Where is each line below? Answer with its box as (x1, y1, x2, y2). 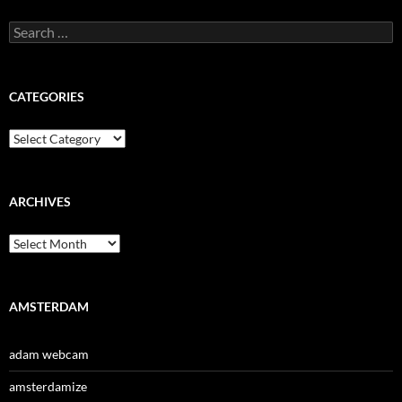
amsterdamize (9, 379, 87, 395)
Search (8, 21, 46, 37)
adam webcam (9, 346, 89, 363)
